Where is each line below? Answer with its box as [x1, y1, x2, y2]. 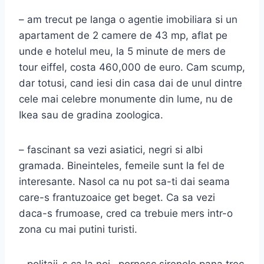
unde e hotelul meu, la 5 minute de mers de [19, 45, 226, 57]
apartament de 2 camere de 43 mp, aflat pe [19, 29, 227, 41]
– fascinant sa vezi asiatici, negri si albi [19, 143, 203, 156]
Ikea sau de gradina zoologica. [19, 108, 163, 121]
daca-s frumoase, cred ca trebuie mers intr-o [19, 207, 233, 219]
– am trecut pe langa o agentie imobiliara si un [19, 13, 237, 25]
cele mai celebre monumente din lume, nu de [19, 93, 233, 105]
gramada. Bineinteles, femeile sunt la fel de [19, 159, 225, 171]
